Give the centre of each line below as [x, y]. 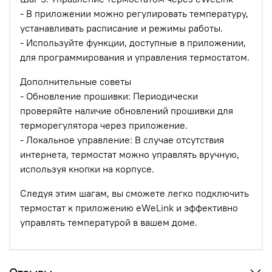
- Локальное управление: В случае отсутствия [122, 140]
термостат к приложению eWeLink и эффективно [129, 208]
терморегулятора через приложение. [104, 125]
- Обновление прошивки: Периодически [109, 96]
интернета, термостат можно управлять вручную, [130, 155]
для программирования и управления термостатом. [135, 57]
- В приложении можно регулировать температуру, [134, 14]
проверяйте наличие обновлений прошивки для [127, 111]
